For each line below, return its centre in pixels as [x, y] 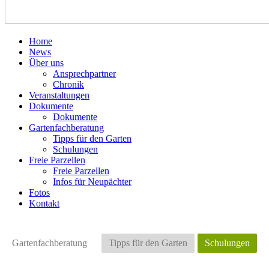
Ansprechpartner [84, 74]
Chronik [68, 84]
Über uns [46, 63]
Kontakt [44, 203]
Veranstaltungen [59, 95]
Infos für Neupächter [92, 182]
